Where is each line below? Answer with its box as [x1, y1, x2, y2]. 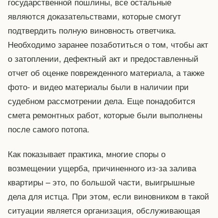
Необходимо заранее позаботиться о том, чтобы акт [8, 38, 208, 51]
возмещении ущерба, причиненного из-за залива [8, 162, 196, 174]
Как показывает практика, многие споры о [8, 147, 165, 160]
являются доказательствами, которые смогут [8, 10, 181, 22]
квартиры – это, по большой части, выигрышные [8, 176, 195, 188]
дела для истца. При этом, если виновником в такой [8, 190, 209, 202]
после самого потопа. [8, 123, 90, 135]
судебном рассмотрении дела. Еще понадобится [8, 94, 195, 107]
